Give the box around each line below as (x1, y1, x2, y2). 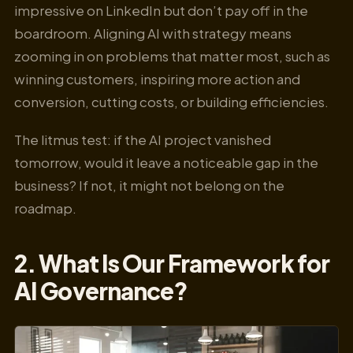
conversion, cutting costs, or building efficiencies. (14, 92, 329, 110)
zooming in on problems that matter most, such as (14, 46, 330, 65)
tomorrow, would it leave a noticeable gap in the (14, 153, 318, 171)
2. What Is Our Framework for (14, 248, 330, 279)
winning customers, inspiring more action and (14, 69, 300, 87)
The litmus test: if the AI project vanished (14, 130, 271, 148)
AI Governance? (14, 276, 188, 307)
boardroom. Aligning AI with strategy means (14, 24, 292, 42)
